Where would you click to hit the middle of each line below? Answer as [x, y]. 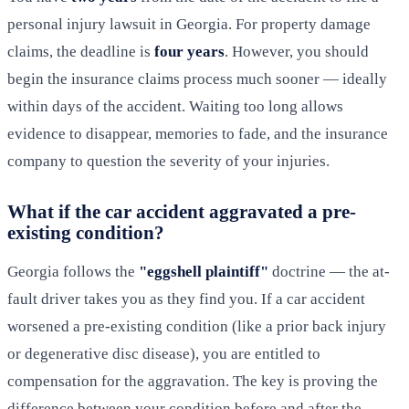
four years [189, 52]
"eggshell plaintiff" [204, 272]
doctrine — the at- [329, 272]
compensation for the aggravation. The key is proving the [193, 382]
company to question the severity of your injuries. [168, 162]
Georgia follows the [73, 272]
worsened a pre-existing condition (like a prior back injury [197, 327]
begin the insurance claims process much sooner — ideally [197, 79]
